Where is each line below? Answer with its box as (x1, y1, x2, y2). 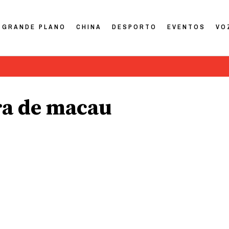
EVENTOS (167, 22, 206, 31)
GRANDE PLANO (2, 22, 66, 31)
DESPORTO (112, 22, 157, 31)
